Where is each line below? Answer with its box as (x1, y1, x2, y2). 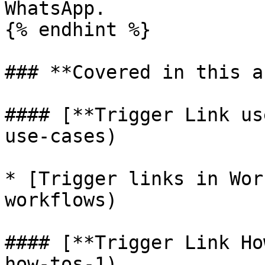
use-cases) (5, 125, 117, 147)
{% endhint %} (5, 19, 151, 40)
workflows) (5, 189, 117, 211)
